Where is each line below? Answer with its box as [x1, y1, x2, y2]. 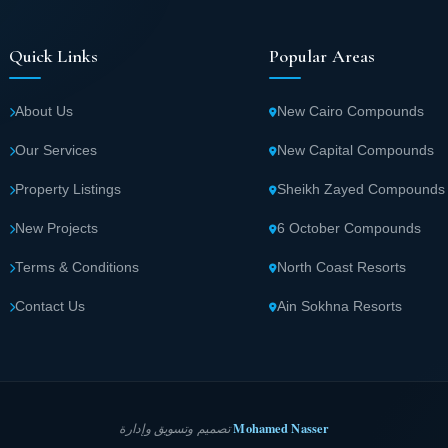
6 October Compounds [276, 221, 421, 237]
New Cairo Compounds [276, 104, 424, 120]
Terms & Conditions [14, 260, 139, 276]
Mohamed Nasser [233, 419, 330, 438]
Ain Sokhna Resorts [276, 299, 402, 315]
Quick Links [8, 45, 98, 68]
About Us [14, 104, 73, 120]
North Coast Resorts [276, 260, 406, 276]
